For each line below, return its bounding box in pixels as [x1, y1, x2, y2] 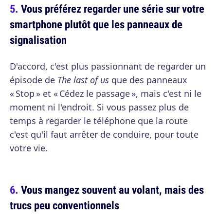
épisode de [10, 74, 57, 86]
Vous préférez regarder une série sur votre [21, 1, 204, 16]
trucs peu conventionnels [10, 198, 119, 213]
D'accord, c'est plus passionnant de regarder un [10, 60, 206, 72]
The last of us [57, 74, 109, 86]
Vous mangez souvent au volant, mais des [21, 182, 204, 197]
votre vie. [10, 142, 48, 154]
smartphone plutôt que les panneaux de [10, 17, 182, 32]
